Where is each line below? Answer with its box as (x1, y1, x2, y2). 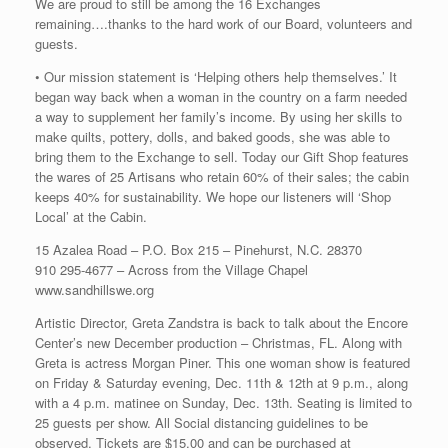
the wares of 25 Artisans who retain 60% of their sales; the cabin (35, 166, 409, 186)
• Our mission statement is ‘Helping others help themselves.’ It (35, 66, 397, 86)
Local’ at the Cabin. (35, 206, 147, 226)
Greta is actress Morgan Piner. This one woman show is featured (35, 352, 410, 372)
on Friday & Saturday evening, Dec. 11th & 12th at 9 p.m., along (35, 372, 408, 392)
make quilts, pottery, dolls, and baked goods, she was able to (35, 126, 390, 146)
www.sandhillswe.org (35, 279, 154, 299)
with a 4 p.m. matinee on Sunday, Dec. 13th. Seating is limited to (35, 392, 412, 412)
